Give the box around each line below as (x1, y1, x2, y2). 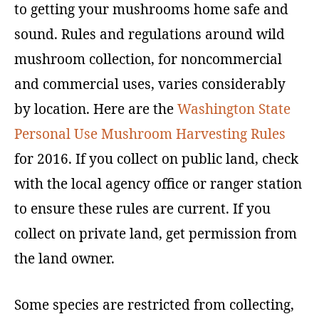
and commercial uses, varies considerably (14, 75, 286, 93)
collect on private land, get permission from (14, 224, 297, 243)
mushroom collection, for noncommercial (14, 50, 282, 68)
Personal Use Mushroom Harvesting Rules (14, 125, 286, 143)
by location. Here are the (14, 100, 177, 118)
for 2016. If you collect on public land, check (14, 150, 298, 168)
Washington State (177, 100, 291, 118)
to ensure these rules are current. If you (14, 199, 271, 218)
